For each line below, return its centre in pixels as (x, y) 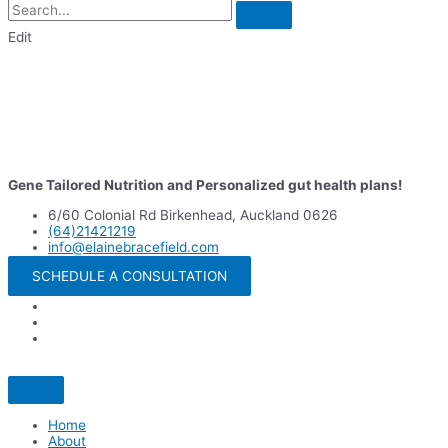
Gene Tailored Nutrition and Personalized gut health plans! (205, 185)
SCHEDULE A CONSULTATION (129, 276)
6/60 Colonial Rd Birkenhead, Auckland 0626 (193, 214)
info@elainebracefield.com (133, 246)
